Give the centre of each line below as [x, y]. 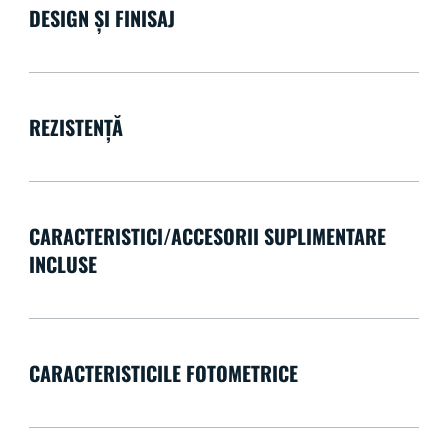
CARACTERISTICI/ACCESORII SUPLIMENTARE [207, 235]
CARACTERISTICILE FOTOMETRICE [163, 372]
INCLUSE [62, 263]
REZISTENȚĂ [75, 126]
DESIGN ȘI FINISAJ [101, 17]
